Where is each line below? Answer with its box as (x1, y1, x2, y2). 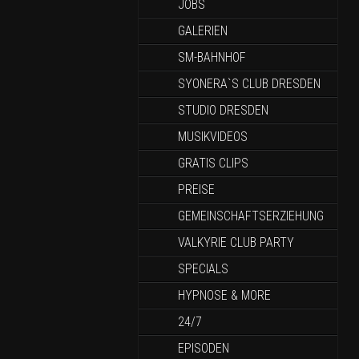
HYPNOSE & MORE (178, 288, 271, 303)
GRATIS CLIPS (178, 155, 248, 171)
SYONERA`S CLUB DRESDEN (178, 76, 321, 91)
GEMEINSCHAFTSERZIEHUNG (178, 208, 324, 224)
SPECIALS (178, 261, 228, 276)
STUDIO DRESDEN (178, 103, 268, 118)
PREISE (178, 182, 215, 197)
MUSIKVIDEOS (178, 129, 248, 144)
